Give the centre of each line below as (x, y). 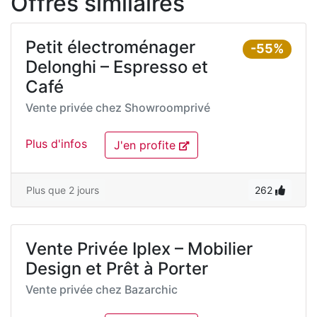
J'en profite (146, 145)
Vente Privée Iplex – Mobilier (139, 249)
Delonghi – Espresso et (117, 67)
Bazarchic (151, 289)
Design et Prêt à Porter (117, 269)
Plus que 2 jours (63, 190)
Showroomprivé (167, 108)
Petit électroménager (110, 47)
